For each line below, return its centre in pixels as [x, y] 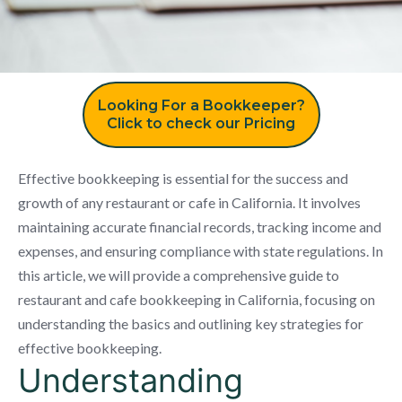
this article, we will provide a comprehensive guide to [179, 275]
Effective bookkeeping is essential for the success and [183, 178]
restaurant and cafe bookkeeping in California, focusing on [197, 299]
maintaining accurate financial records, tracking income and [200, 226]
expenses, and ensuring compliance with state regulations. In [201, 250]
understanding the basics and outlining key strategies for [191, 323]
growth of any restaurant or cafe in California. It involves [189, 202]
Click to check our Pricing [201, 123]
